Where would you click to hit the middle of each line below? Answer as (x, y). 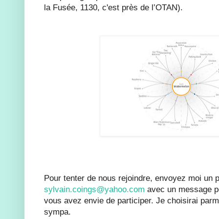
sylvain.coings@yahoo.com (94, 189)
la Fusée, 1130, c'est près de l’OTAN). (113, 8)
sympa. (57, 212)
